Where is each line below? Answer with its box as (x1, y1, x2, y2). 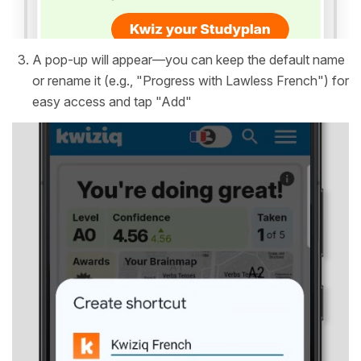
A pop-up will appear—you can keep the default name (32, 51, 345, 68)
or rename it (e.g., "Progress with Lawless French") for (32, 72, 349, 89)
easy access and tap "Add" (32, 93, 192, 110)
